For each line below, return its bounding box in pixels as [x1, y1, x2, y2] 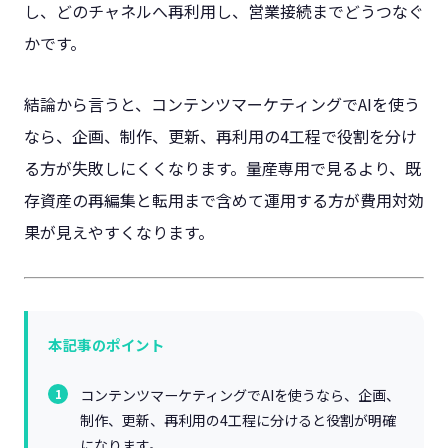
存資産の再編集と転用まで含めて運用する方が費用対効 [24, 187, 424, 212]
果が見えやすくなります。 [24, 219, 214, 244]
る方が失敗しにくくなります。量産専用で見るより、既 [24, 155, 421, 180]
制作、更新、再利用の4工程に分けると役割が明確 [80, 409, 396, 430]
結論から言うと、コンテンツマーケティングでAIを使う [24, 91, 420, 116]
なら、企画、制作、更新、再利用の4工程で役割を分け [24, 123, 417, 148]
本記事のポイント [48, 333, 165, 355]
